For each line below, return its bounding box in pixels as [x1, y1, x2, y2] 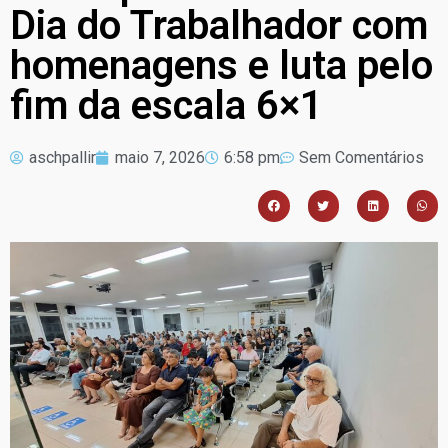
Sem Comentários [299, 148, 424, 168]
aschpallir [29, 148, 96, 168]
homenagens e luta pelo [10, 42, 433, 90]
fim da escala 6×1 [10, 82, 323, 130]
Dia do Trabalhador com [10, 2, 428, 50]
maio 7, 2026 [115, 148, 205, 168]
